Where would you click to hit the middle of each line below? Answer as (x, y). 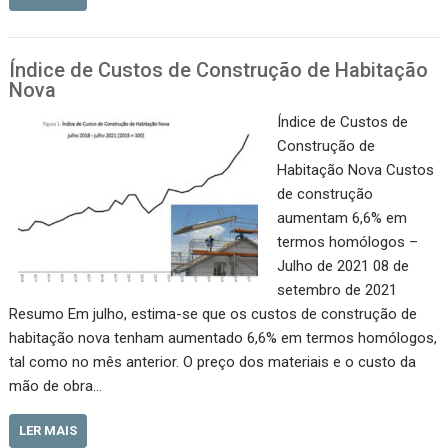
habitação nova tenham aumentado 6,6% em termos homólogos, (223, 338)
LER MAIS (48, 431)
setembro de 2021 (340, 290)
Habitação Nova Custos (355, 170)
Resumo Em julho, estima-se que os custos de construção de (213, 314)
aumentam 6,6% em (341, 218)
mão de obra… (56, 386)
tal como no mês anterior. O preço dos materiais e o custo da (213, 362)
